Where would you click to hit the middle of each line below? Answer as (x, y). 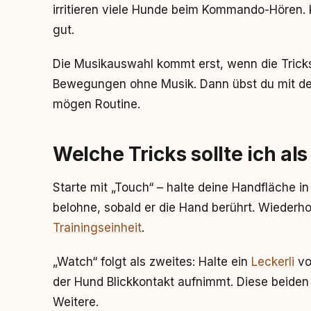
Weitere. (76, 302)
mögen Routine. (96, 104)
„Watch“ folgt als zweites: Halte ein (152, 262)
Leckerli (273, 262)
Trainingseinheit (97, 228)
